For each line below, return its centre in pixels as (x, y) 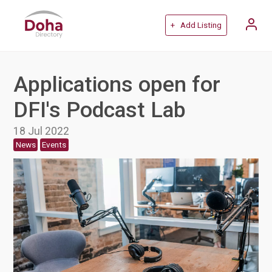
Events (54, 144)
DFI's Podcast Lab (100, 110)
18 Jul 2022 (42, 131)
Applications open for (117, 84)
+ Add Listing (196, 25)
